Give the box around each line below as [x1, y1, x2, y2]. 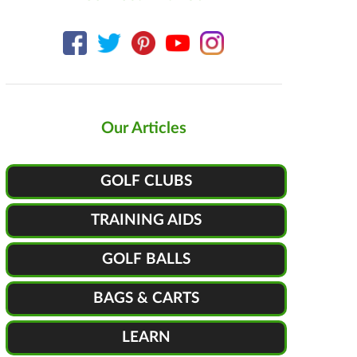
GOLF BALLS [101, 251, 190, 267]
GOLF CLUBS [100, 173, 192, 189]
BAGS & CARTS [92, 290, 199, 306]
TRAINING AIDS [90, 212, 202, 228]
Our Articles [100, 120, 186, 136]
